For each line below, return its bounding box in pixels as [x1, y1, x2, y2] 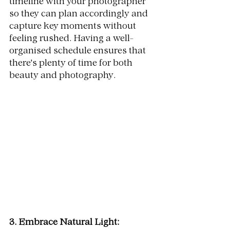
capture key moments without [9, 23, 138, 31]
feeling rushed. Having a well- [9, 35, 133, 44]
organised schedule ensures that [9, 47, 148, 56]
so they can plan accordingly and [9, 10, 150, 19]
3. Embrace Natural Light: [9, 218, 119, 227]
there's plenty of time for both [9, 60, 135, 68]
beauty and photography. [9, 72, 116, 81]
